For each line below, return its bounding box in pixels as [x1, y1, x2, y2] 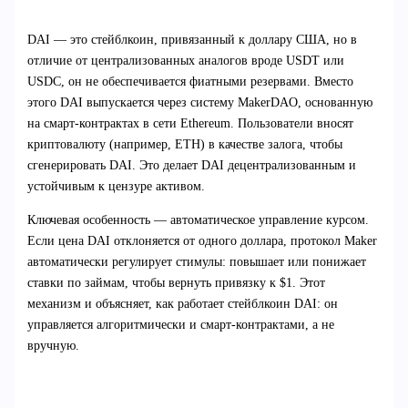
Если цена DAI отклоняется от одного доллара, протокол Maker [26, 234, 377, 249]
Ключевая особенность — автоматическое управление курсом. [26, 213, 369, 228]
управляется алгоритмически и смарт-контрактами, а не [26, 318, 334, 332]
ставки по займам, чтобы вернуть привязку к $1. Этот [26, 276, 325, 291]
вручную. [26, 339, 79, 353]
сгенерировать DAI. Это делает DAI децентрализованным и [26, 158, 356, 173]
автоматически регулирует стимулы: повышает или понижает [26, 255, 366, 270]
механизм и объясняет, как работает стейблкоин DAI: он [26, 297, 338, 311]
